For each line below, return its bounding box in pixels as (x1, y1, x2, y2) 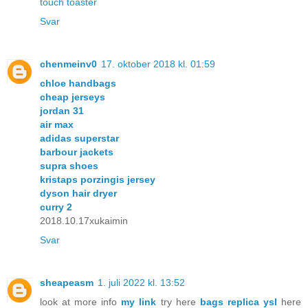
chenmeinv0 (40, 58, 97, 69)
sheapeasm (40, 276, 93, 288)
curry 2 (40, 201, 72, 212)
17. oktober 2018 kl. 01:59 (101, 58, 215, 69)
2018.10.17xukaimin (40, 214, 128, 226)
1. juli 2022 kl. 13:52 (98, 276, 185, 288)
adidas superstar (40, 132, 119, 144)
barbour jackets (40, 146, 113, 157)
